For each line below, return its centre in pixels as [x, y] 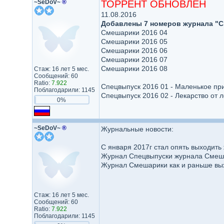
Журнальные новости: [137, 129]
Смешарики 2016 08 [134, 68]
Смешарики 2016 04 [134, 32]
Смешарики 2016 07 [134, 59]
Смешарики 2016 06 [134, 50]
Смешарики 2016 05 [134, 41]
